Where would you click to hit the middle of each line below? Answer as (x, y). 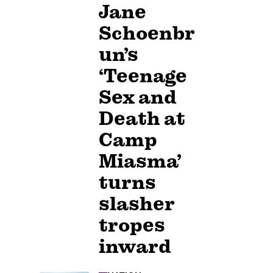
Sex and (138, 97)
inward (135, 247)
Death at (142, 119)
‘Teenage (143, 76)
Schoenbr (147, 34)
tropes (132, 225)
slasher (137, 204)
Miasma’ (140, 161)
